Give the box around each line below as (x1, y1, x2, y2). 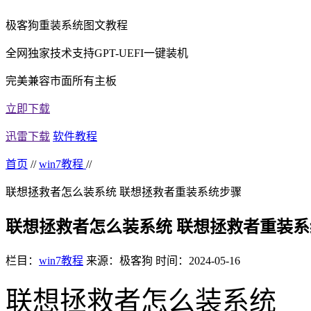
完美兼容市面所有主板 (6, 74, 117, 87)
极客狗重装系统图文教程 (6, 19, 128, 31)
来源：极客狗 (86, 254, 153, 267)
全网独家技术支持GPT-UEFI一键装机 (6, 47, 188, 59)
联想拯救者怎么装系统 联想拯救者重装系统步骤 (6, 185, 242, 198)
